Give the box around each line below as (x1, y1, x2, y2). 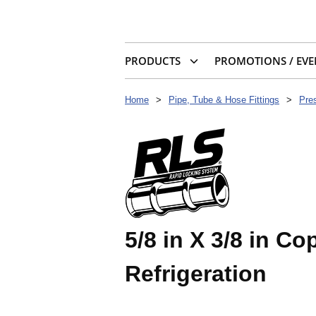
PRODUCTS (125, 54, 181, 68)
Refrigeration (125, 261, 267, 287)
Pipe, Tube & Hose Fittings (169, 95, 279, 106)
